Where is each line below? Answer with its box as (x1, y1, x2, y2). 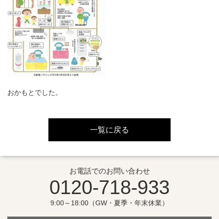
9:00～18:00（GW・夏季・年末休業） (50, 199, 169, 207)
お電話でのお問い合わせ (69, 167, 150, 175)
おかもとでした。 (7, 88, 62, 96)
